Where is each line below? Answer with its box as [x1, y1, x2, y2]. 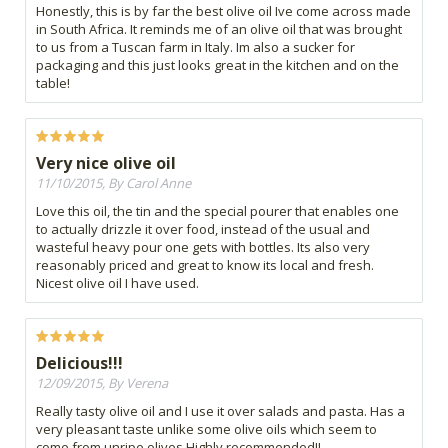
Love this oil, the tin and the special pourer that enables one [36, 202, 399, 221]
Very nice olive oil [36, 152, 176, 175]
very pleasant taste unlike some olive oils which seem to [36, 420, 377, 439]
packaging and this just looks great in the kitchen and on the [36, 56, 399, 75]
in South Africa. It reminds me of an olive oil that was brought [36, 20, 402, 39]
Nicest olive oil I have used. [36, 274, 199, 293]
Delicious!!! [36, 352, 123, 375]
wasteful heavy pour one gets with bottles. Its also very [36, 238, 370, 257]
